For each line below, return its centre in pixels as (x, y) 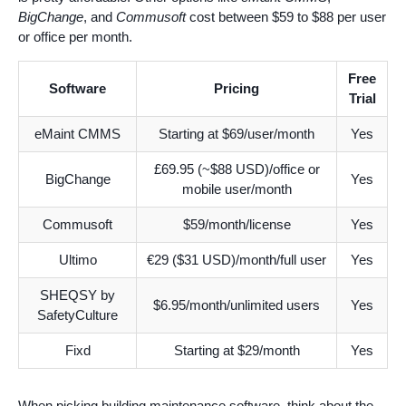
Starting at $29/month (237, 351)
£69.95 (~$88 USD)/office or (237, 169)
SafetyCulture (77, 315)
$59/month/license (237, 225)
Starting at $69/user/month (237, 134)
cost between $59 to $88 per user (286, 17)
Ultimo (77, 260)
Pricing (237, 89)
